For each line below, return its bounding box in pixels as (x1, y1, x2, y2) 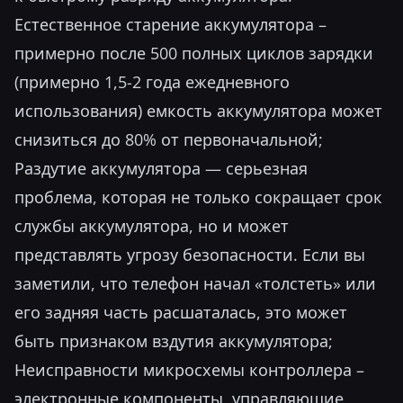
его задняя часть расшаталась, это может (14, 301, 347, 323)
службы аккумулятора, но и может (14, 215, 289, 237)
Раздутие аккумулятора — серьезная (14, 157, 308, 179)
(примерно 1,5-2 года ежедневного (14, 71, 290, 93)
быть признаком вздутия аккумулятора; (14, 330, 333, 352)
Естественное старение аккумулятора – (14, 13, 327, 35)
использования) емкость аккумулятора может (14, 100, 382, 121)
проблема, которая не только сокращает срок (14, 186, 382, 208)
